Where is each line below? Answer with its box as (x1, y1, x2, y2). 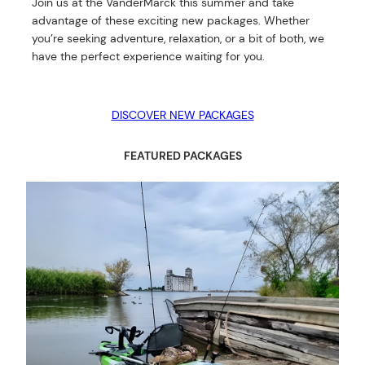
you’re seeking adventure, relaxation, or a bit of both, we (32, 30, 325, 46)
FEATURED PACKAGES (123, 148, 242, 164)
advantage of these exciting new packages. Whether (32, 12, 310, 28)
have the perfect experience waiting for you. (32, 48, 266, 64)
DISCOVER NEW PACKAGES (111, 107, 254, 122)
